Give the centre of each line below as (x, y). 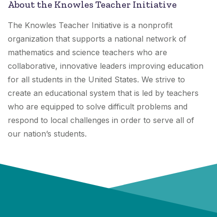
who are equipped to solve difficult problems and (98, 107)
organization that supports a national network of (97, 39)
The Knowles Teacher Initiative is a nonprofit (90, 25)
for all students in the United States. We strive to (96, 79)
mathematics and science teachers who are (87, 52)
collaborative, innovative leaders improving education (106, 66)
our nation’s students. (47, 134)
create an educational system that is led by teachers (103, 93)
